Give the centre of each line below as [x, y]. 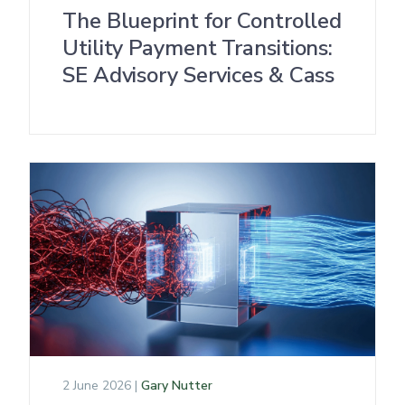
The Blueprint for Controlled [202, 21]
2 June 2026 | [102, 386]
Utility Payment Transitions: [198, 48]
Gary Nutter [177, 386]
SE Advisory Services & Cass [199, 75]
